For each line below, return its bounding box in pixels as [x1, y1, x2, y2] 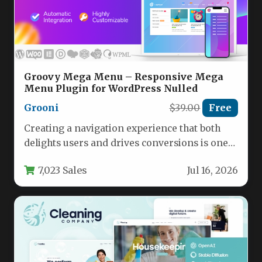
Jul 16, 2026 [187, 164, 238, 176]
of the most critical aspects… [24, 151, 153, 163]
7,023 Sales [38, 164, 87, 176]
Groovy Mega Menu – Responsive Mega [24, 71, 223, 83]
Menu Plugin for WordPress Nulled [24, 82, 198, 95]
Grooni [24, 102, 59, 114]
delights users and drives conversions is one [24, 137, 228, 149]
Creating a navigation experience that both [24, 122, 220, 134]
